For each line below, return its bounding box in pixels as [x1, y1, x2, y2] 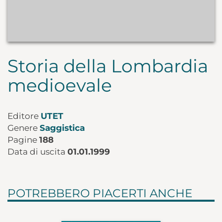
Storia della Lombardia [7, 55, 208, 77]
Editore [7, 111, 41, 121]
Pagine [7, 135, 39, 145]
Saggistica [40, 123, 85, 133]
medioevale [7, 74, 112, 97]
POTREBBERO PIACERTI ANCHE [7, 186, 192, 201]
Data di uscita [7, 147, 67, 157]
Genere [7, 123, 40, 133]
